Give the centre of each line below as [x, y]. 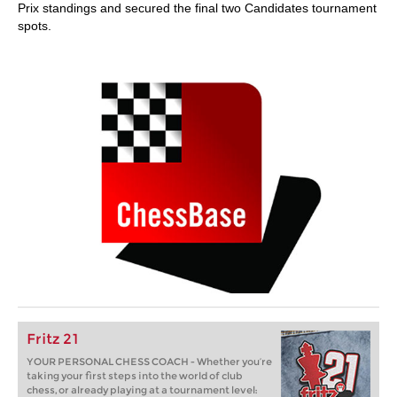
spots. [35, 26]
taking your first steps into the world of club [135, 376]
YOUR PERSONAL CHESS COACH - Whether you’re [149, 362]
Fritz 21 [53, 339]
